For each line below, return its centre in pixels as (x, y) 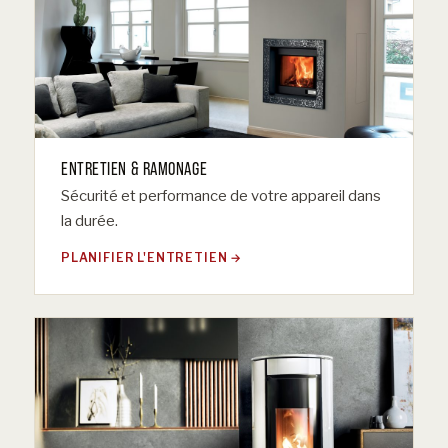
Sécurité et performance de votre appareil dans (221, 196)
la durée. (89, 221)
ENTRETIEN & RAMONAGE (134, 169)
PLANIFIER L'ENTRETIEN (144, 258)
